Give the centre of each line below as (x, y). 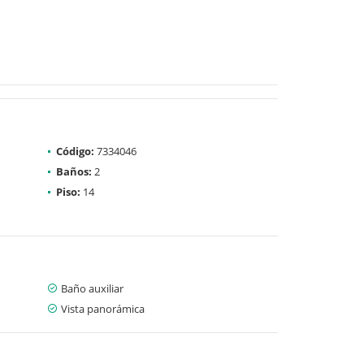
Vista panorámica (103, 308)
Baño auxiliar (92, 288)
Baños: (74, 171)
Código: (75, 151)
